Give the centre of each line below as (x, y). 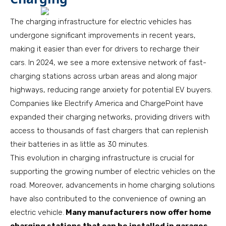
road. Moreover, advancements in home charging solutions (112, 185)
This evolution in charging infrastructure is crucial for (102, 158)
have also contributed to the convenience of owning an (108, 199)
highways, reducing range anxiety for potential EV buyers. (111, 90)
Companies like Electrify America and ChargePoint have (107, 103)
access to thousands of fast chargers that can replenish (109, 131)
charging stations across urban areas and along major (104, 76)
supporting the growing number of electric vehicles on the (113, 172)
